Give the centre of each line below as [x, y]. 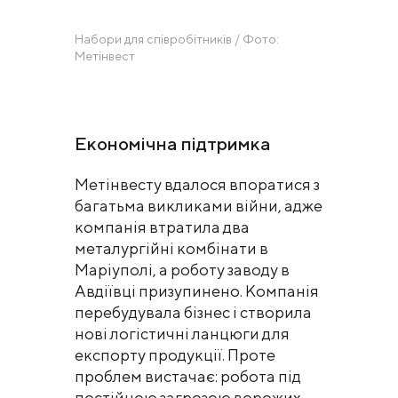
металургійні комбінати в [171, 248]
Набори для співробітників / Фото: [177, 39]
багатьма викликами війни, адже [199, 205]
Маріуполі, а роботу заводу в [182, 269]
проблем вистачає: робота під [188, 376]
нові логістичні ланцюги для [182, 333]
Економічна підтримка [173, 143]
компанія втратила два [162, 227]
